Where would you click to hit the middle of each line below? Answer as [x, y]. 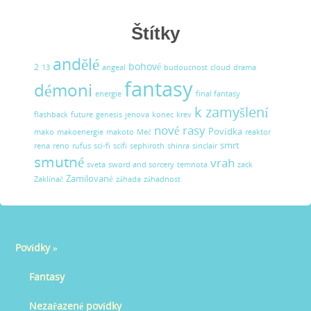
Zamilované [90, 178]
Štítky [155, 33]
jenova [137, 114]
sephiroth [148, 145]
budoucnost [186, 67]
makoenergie [81, 132]
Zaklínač [49, 179]
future [82, 114]
